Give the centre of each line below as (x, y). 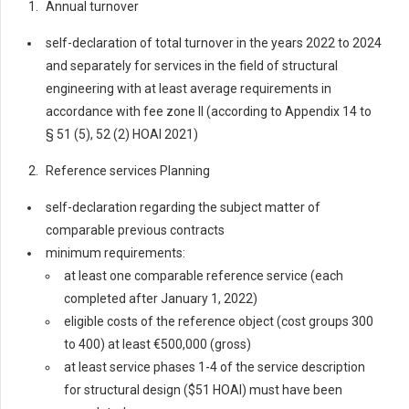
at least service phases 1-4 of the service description (215, 367)
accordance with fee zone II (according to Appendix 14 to (209, 111)
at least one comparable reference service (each (204, 275)
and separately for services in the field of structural (192, 65)
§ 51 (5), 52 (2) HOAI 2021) (122, 134)
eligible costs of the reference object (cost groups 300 (219, 321)
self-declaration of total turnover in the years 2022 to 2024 (214, 42)
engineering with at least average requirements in (189, 88)
